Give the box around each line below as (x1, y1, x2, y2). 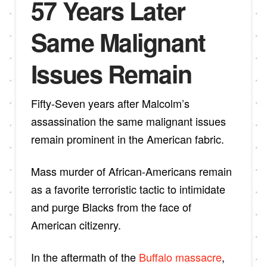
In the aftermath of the (30, 249, 139, 265)
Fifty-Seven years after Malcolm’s (30, 95, 190, 111)
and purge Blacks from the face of (30, 198, 191, 215)
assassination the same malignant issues (30, 113, 226, 129)
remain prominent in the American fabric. (30, 131, 224, 147)
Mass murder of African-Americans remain (30, 163, 232, 179)
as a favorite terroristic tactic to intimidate (30, 181, 225, 197)
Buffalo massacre (138, 249, 222, 265)
